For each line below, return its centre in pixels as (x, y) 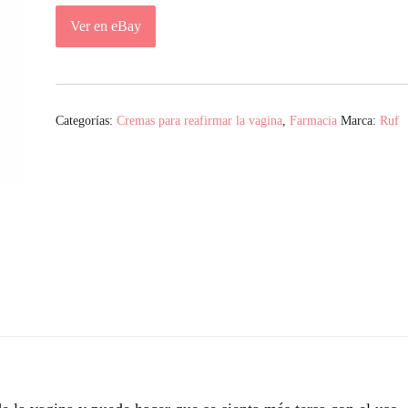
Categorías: (86, 121)
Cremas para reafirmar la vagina (199, 121)
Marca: (360, 121)
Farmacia (313, 121)
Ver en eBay (106, 26)
